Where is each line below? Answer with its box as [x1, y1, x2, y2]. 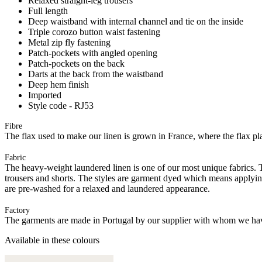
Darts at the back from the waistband [28, 68, 163, 79]
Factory [5, 205, 30, 215]
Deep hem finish [28, 79, 89, 89]
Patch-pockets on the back [28, 58, 125, 68]
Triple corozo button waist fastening [28, 26, 160, 37]
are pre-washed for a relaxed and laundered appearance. [5, 183, 210, 194]
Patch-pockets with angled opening [28, 47, 157, 58]
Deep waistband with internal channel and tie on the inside [28, 16, 243, 26]
